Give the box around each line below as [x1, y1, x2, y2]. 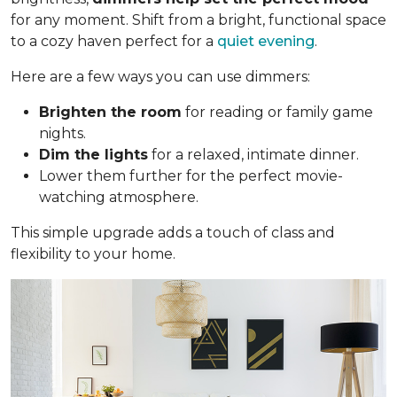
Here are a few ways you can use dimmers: [11, 67, 310, 85]
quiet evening [217, 32, 315, 50]
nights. [39, 124, 86, 142]
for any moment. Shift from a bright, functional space [11, 11, 386, 28]
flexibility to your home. [11, 245, 175, 262]
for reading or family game [182, 103, 373, 121]
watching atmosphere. [39, 188, 198, 206]
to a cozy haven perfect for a [11, 32, 217, 50]
